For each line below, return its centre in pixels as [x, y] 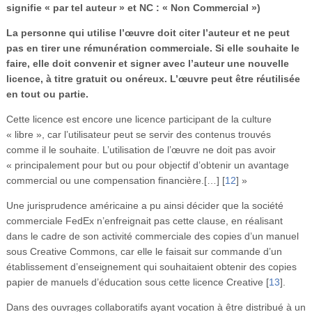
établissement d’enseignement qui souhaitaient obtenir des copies [151, 266]
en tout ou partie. [47, 94]
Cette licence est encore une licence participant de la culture [139, 119]
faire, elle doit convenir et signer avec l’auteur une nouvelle [147, 63]
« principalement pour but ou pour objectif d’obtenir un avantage [147, 165]
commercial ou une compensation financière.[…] [112, 180]
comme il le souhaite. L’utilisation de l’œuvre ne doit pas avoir [141, 149]
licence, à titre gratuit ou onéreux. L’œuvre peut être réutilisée [153, 78]
